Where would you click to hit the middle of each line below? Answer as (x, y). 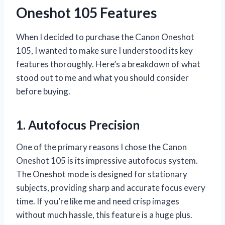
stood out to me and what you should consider (102, 77)
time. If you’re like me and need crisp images (98, 201)
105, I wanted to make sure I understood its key (104, 50)
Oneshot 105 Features (86, 12)
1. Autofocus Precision (78, 125)
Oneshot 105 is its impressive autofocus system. (107, 160)
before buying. (43, 91)
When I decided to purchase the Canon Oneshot (105, 37)
